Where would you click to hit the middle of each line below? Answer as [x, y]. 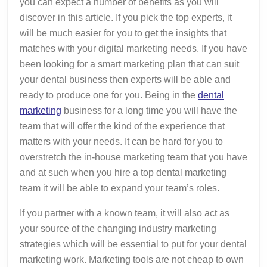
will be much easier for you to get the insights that [123, 33]
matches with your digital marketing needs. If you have [133, 48]
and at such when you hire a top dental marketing [123, 172]
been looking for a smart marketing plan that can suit [129, 64]
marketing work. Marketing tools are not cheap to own [132, 259]
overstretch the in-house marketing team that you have [133, 157]
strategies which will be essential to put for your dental [133, 244]
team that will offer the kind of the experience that [122, 126]
